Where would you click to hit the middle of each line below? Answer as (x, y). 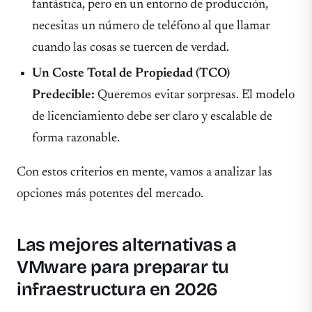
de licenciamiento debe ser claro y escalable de (153, 116)
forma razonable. (76, 138)
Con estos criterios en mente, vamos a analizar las (145, 173)
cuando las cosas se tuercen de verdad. (131, 47)
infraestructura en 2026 (118, 289)
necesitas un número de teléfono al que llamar (151, 26)
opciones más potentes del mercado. (110, 194)
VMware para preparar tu (123, 267)
